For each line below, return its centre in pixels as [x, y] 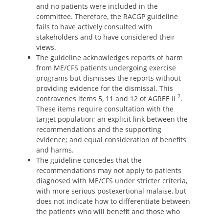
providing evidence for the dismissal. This [105, 88]
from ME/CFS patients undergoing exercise [106, 68]
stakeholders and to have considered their [106, 37]
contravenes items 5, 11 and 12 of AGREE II [107, 99]
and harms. [55, 150]
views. [46, 47]
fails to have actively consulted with [94, 27]
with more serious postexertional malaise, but [111, 191]
